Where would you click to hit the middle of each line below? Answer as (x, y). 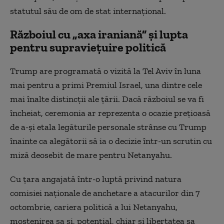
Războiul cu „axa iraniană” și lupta (99, 34)
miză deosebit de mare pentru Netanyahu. (91, 155)
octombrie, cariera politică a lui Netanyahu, (94, 207)
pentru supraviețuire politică (88, 47)
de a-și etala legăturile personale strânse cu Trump (108, 127)
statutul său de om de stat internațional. (88, 11)
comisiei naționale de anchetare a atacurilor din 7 (105, 193)
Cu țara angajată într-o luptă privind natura (96, 179)
